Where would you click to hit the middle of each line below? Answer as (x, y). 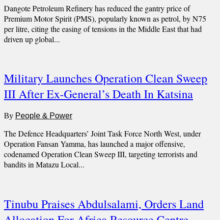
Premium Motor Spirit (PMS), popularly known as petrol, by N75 (105, 18)
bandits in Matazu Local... (44, 165)
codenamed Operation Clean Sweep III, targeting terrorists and (101, 154)
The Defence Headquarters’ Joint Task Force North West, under (102, 134)
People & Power (44, 116)
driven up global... (32, 39)
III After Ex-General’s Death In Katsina (98, 94)
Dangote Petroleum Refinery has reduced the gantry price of (97, 8)
